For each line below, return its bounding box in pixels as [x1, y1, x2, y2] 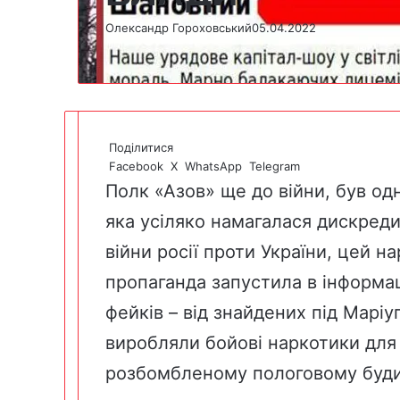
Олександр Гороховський [105, 20, 252, 35]
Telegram [249, 158, 300, 173]
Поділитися [109, 139, 173, 154]
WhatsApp [185, 158, 242, 173]
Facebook [109, 158, 163, 173]
